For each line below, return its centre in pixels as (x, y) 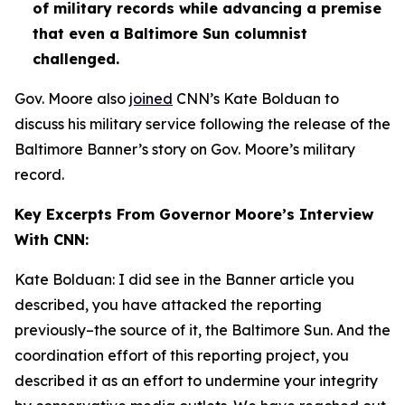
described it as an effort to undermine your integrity (196, 381)
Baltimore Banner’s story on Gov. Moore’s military (185, 149)
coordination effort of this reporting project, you (182, 355)
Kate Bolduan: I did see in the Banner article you (184, 279)
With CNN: (54, 240)
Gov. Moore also (72, 99)
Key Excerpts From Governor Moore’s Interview (194, 214)
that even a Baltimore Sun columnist (170, 33)
